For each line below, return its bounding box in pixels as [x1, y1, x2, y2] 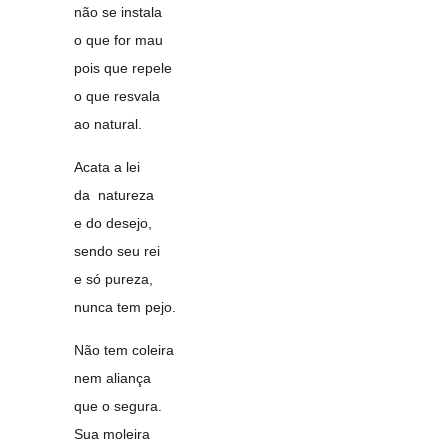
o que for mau [74, 32, 164, 48]
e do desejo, [74, 215, 153, 231]
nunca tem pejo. [74, 299, 177, 315]
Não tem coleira [74, 342, 175, 358]
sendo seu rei [74, 243, 161, 259]
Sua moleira [74, 426, 151, 442]
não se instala [74, 4, 163, 20]
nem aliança [74, 370, 152, 386]
